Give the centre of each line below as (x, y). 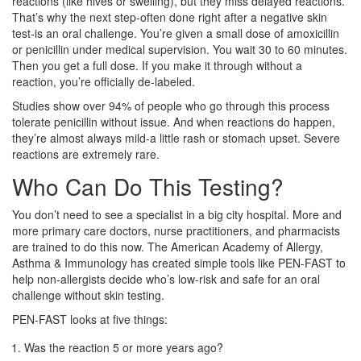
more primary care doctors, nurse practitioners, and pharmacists (176, 231)
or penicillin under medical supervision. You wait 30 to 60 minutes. (180, 50)
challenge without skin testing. (88, 295)
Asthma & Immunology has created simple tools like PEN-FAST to (179, 263)
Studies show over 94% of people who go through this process (171, 106)
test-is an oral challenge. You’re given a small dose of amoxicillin (176, 33)
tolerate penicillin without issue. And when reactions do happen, (174, 122)
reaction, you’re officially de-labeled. (104, 82)
